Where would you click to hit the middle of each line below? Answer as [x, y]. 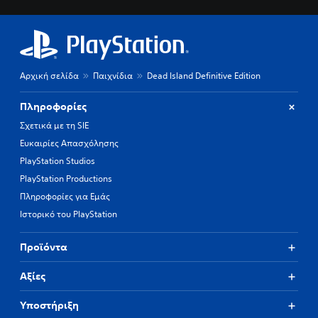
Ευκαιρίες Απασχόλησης [69, 143]
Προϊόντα [44, 247]
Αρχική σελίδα [49, 76]
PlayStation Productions [66, 179]
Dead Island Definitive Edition [204, 76]
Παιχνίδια [113, 76]
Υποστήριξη [49, 305]
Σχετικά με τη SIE [54, 125]
